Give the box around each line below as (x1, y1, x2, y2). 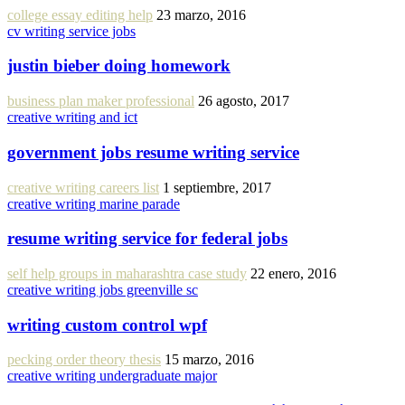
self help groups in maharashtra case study (7, 265, 247, 281)
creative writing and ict (7, 109, 137, 126)
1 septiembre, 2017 (163, 179, 271, 195)
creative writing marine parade (7, 195, 180, 212)
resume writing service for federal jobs (7, 229, 287, 249)
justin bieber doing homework (7, 56, 231, 76)
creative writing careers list (7, 179, 159, 195)
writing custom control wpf (7, 315, 207, 334)
